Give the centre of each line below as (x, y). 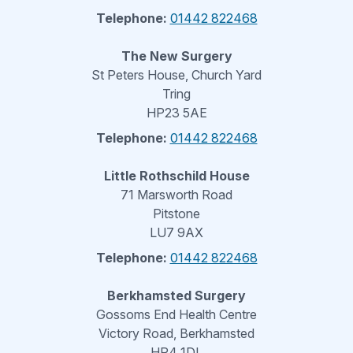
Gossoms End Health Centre (176, 315)
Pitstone (176, 214)
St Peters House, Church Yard (176, 75)
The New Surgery (176, 56)
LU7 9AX (176, 233)
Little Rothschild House (176, 176)
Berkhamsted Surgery (176, 296)
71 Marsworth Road (176, 195)
